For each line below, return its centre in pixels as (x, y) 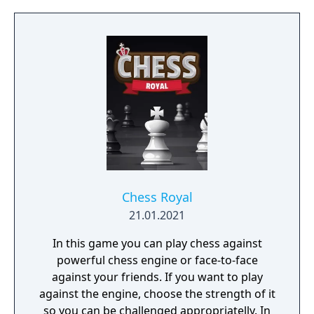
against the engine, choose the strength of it (157, 294)
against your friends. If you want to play (157, 277)
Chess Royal (157, 197)
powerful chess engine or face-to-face (157, 260)
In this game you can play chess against (157, 243)
